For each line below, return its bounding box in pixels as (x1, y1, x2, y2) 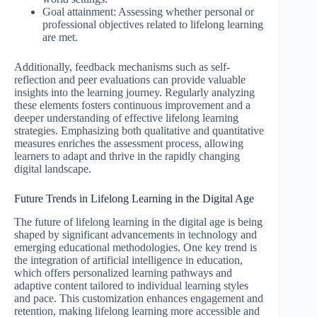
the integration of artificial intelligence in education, (14, 253, 243, 266)
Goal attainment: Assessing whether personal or (42, 6, 254, 18)
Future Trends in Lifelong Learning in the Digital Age (14, 192, 254, 205)
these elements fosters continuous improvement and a (14, 99, 250, 112)
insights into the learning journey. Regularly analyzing (14, 86, 255, 99)
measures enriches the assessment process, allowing (14, 137, 243, 150)
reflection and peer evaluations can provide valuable (14, 74, 246, 86)
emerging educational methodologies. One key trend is (14, 241, 257, 253)
